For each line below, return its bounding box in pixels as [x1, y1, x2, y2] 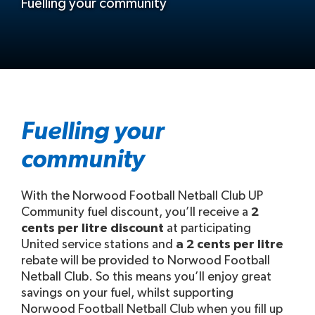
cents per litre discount [21, 222, 164, 235]
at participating [164, 222, 251, 235]
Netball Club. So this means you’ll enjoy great [21, 271, 271, 283]
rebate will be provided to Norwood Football [21, 255, 270, 267]
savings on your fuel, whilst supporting [21, 287, 233, 300]
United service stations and [21, 238, 176, 251]
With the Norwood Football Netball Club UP [21, 190, 263, 202]
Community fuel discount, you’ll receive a [21, 206, 251, 219]
